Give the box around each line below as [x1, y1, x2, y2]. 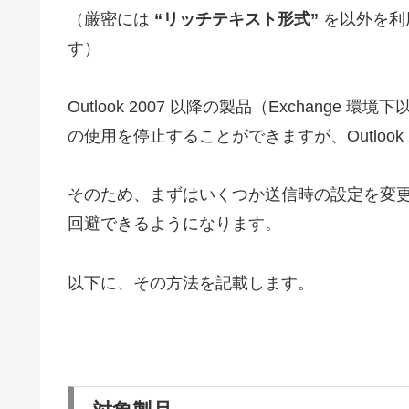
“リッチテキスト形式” [154, 9, 319, 28]
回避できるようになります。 [68, 215, 281, 234]
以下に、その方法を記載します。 [68, 273, 314, 292]
